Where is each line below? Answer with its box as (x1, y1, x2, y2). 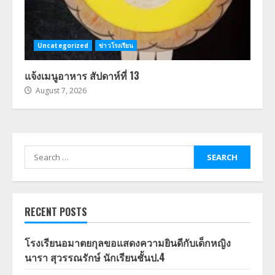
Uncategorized (37, 41, 89, 50)
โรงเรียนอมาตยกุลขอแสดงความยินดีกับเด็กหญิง (25, 235, 231, 250)
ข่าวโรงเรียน (99, 41, 134, 50)
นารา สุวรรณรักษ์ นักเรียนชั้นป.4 (25, 250, 165, 265)
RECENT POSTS (25, 204, 87, 219)
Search (24, 145, 57, 159)
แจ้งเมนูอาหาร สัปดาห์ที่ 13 (25, 68, 139, 83)
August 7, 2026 (34, 85, 87, 96)
